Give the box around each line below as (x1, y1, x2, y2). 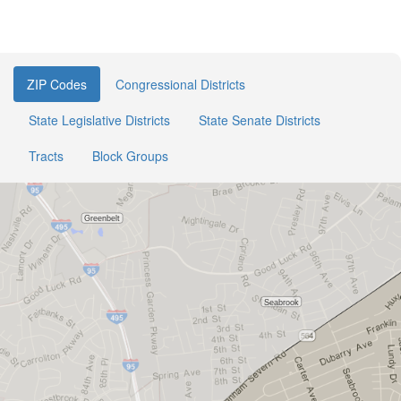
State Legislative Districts (29, 111, 170, 129)
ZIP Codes (27, 75, 87, 93)
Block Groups (92, 147, 168, 165)
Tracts (29, 147, 64, 165)
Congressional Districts (115, 75, 245, 93)
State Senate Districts (199, 111, 320, 129)
